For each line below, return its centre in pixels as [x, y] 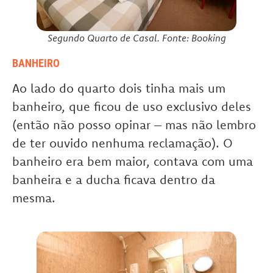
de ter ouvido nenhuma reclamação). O [122, 143]
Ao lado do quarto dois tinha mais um [119, 88]
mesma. [34, 198]
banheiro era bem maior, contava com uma [133, 161]
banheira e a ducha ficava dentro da [114, 180]
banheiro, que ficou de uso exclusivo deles [132, 107]
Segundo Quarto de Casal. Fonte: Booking [136, 38]
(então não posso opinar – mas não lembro [134, 125]
